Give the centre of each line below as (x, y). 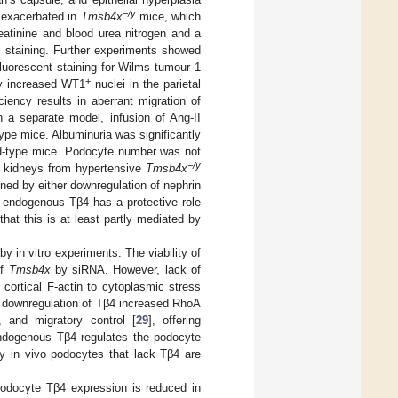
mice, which (168, 17)
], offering (175, 321)
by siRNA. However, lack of (126, 270)
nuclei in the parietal (146, 84)
